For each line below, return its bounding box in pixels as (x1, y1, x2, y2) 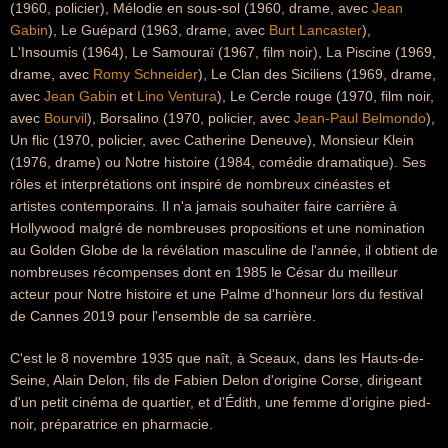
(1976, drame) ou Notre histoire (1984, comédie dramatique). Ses (10, 154, 426, 170)
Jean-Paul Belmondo (294, 110, 426, 126)
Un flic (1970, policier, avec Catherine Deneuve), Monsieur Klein (10, 132, 414, 148)
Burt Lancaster (269, 22, 362, 38)
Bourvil (44, 110, 87, 126)
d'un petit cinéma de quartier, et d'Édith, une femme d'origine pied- (10, 394, 431, 410)
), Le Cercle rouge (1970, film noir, (217, 88, 434, 104)
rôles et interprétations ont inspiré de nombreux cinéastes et (10, 176, 390, 192)
